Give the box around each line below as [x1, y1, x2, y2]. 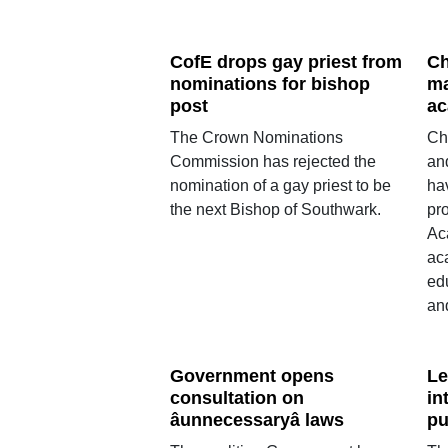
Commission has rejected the [169, 152, 376, 170]
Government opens [169, 366, 334, 387]
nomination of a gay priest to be [169, 176, 391, 194]
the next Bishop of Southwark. [169, 200, 381, 218]
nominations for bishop [169, 73, 370, 94]
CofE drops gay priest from [169, 52, 402, 72]
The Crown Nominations [169, 128, 343, 146]
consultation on [169, 388, 304, 408]
